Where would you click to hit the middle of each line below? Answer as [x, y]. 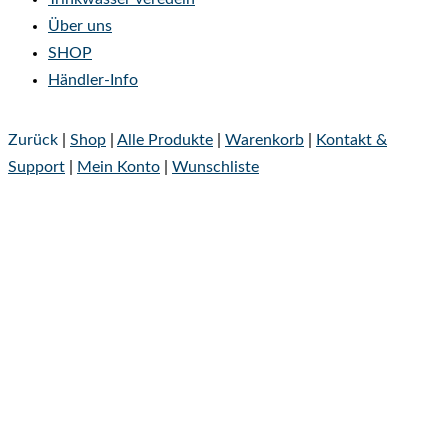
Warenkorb [264, 139]
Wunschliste [215, 166]
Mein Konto [118, 166]
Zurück [33, 139]
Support [36, 166]
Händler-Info [93, 79]
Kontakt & [351, 139]
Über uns [80, 25]
